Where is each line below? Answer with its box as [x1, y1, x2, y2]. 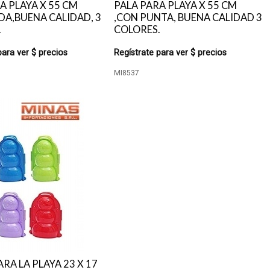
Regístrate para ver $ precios [114, 48, 227, 58]
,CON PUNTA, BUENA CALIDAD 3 [114, 11, 263, 24]
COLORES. [114, 24, 161, 36]
